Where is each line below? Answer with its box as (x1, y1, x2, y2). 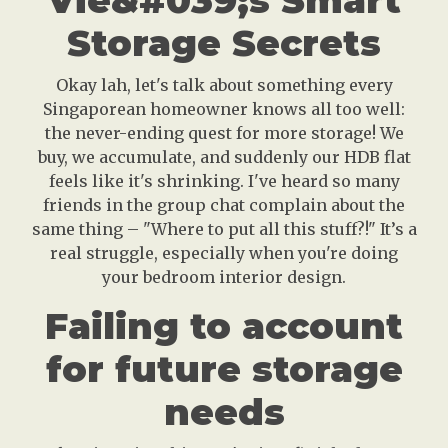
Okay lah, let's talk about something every (55, 75, 393, 96)
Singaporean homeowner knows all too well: (43, 99, 405, 120)
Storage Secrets (67, 21, 381, 66)
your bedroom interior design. (102, 267, 346, 288)
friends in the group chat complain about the (43, 195, 405, 216)
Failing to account (45, 304, 403, 349)
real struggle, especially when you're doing (50, 243, 398, 264)
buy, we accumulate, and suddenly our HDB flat (37, 147, 411, 168)
